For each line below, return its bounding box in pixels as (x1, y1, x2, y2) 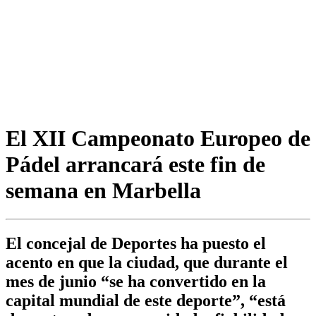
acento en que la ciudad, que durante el (6, 253, 288, 272)
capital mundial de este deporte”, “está (6, 291, 286, 310)
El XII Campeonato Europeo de (6, 125, 310, 151)
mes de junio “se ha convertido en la (6, 272, 266, 291)
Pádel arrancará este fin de (6, 151, 265, 177)
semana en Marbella (6, 177, 201, 203)
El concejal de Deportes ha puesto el (6, 234, 266, 253)
